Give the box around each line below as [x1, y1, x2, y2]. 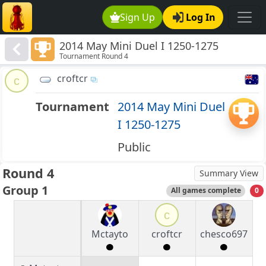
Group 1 [2, 182, 48, 199]
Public [117, 139, 151, 156]
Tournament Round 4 [59, 51, 129, 62]
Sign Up [120, 11, 156, 24]
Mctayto [91, 227, 128, 241]
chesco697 [200, 227, 248, 241]
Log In [186, 11, 216, 24]
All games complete [170, 185, 241, 196]
